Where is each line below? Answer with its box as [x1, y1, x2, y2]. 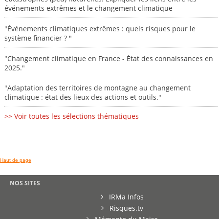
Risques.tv [108, 203, 143, 213]
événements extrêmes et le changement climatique [4, 3, 173, 13]
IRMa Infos [107, 192, 144, 201]
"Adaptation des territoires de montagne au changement [4, 83, 191, 93]
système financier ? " [4, 33, 72, 43]
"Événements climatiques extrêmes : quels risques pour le [4, 23, 196, 33]
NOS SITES [10, 178, 40, 187]
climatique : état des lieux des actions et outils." [4, 92, 161, 102]
